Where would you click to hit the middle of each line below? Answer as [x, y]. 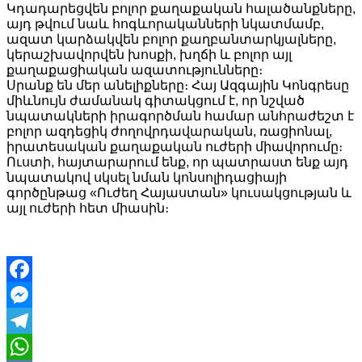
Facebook [35, 294]
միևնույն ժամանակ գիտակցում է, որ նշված [156, 100]
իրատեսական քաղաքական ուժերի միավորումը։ [175, 146]
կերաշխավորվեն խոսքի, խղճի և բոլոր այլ [149, 54]
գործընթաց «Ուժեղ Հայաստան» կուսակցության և [179, 192]
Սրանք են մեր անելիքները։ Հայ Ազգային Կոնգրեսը [178, 85]
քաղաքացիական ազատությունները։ [135, 69]
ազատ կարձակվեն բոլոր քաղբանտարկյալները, [171, 39]
